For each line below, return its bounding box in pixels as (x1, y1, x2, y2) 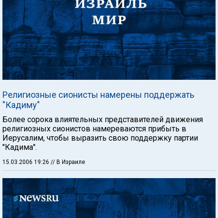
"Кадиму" (2, 100, 40, 110)
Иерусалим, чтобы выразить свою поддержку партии (2, 133, 198, 143)
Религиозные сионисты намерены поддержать (2, 90, 194, 100)
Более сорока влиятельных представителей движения (2, 115, 203, 124)
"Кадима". (2, 143, 37, 152)
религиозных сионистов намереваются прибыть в (2, 124, 186, 133)
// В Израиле (51, 159, 85, 165)
